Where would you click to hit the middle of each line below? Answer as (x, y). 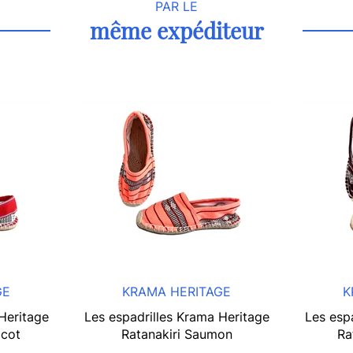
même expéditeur (176, 31)
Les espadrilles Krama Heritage (176, 317)
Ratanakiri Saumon (176, 334)
